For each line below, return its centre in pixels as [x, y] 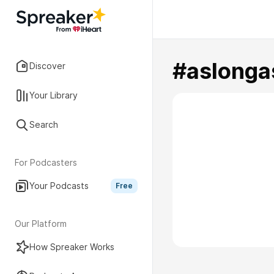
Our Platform [41, 224]
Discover [47, 66]
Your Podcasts [59, 186]
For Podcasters [46, 162]
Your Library [54, 95]
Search [44, 124]
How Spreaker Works [72, 247]
